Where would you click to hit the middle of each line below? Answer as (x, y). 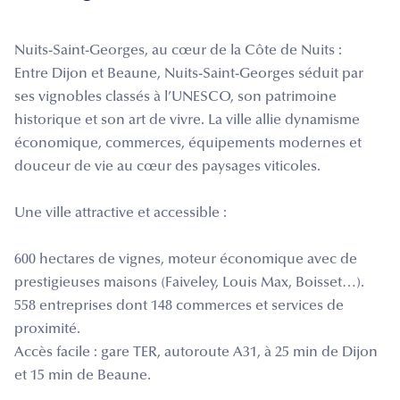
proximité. (47, 329)
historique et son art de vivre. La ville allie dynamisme (187, 120)
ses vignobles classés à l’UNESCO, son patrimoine (175, 97)
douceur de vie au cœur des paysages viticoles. (167, 167)
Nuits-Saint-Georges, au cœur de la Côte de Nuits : (178, 50)
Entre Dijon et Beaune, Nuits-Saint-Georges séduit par (189, 74)
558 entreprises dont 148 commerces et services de (179, 306)
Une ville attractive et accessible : (121, 213)
